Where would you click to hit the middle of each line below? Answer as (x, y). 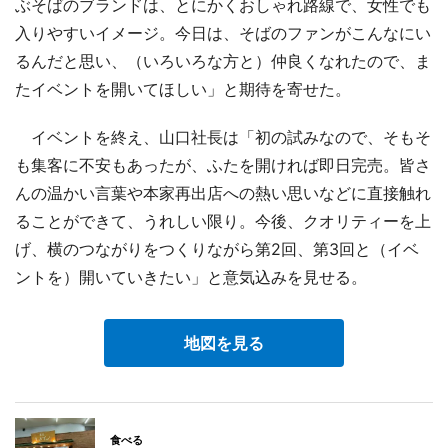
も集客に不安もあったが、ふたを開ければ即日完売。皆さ (223, 164)
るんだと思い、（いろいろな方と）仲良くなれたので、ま (223, 60)
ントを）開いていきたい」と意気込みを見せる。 (191, 276)
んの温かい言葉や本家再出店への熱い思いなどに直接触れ (223, 192)
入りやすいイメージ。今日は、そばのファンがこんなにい (223, 32)
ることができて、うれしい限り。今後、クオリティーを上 (223, 220)
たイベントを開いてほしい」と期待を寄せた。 (183, 88)
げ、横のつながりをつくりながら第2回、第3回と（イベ (217, 248)
